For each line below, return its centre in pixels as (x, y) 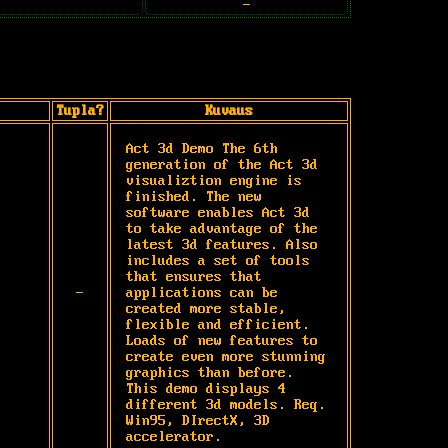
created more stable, (206, 308)
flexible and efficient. (218, 324)
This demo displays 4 (206, 388)
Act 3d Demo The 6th (202, 148)
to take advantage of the (222, 228)
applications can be (202, 292)
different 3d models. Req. (226, 404)
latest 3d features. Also (222, 244)
